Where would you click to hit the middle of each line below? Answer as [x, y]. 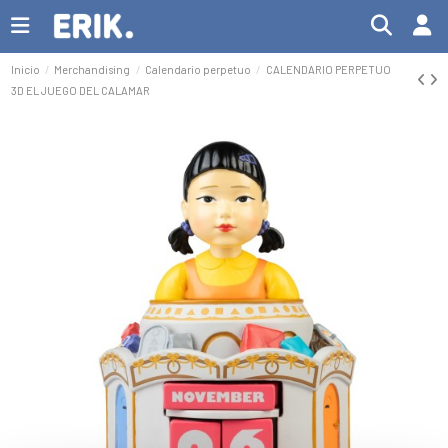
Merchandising [92, 69]
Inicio [25, 69]
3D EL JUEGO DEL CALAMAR [80, 90]
